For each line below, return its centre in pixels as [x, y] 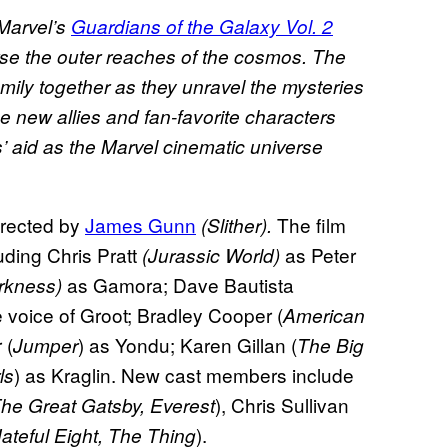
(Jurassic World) [208, 254]
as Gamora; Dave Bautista [180, 284]
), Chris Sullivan [282, 404]
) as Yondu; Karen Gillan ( [187, 344]
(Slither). [236, 224]
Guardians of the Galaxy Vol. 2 [202, 25]
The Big [330, 344]
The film [311, 224]
